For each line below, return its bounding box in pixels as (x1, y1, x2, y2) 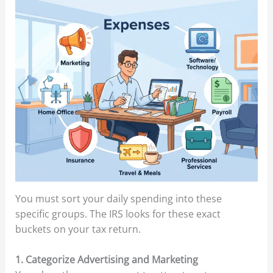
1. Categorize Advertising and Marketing (15, 253, 198, 267)
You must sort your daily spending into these (15, 191, 222, 205)
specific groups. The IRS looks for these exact (15, 207, 221, 221)
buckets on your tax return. (15, 222, 141, 236)
